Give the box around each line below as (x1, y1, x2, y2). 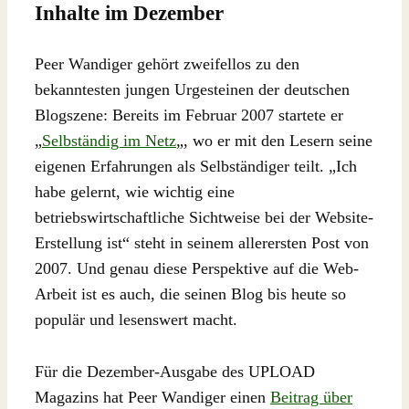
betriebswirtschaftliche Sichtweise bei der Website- (35, 208, 373, 227)
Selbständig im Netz (42, 131, 176, 151)
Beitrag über (270, 388, 352, 407)
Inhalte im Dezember (35, 2, 224, 26)
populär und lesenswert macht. (35, 310, 237, 330)
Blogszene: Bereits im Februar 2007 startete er (35, 106, 343, 125)
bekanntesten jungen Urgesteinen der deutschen (35, 80, 350, 100)
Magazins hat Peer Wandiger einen (35, 388, 270, 407)
